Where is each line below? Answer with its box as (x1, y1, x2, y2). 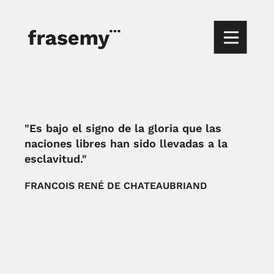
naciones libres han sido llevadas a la (24, 137, 228, 150)
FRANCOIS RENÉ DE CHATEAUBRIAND (24, 180, 208, 191)
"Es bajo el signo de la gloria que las (24, 122, 222, 135)
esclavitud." (24, 152, 87, 165)
